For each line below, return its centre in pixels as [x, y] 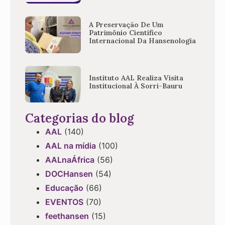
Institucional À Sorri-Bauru [136, 86]
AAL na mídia [71, 146]
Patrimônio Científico [126, 32]
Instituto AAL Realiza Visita [136, 78]
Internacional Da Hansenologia [143, 40]
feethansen [67, 216]
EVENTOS [64, 202]
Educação [64, 188]
